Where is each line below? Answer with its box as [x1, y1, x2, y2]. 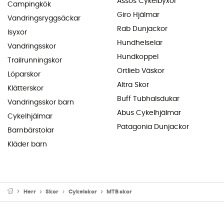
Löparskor [7, 70, 40, 78]
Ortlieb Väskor [117, 67, 164, 74]
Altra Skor [117, 81, 149, 88]
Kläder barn [7, 140, 47, 148]
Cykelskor [68, 188, 97, 194]
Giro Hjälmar [117, 11, 159, 18]
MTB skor [106, 188, 132, 194]
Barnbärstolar [7, 126, 54, 134]
